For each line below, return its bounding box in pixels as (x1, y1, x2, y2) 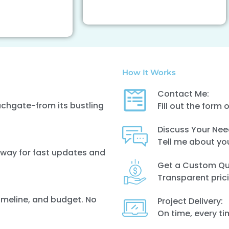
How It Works (122, 67, 176, 77)
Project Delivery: (157, 195, 223, 207)
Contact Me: (157, 88, 209, 100)
